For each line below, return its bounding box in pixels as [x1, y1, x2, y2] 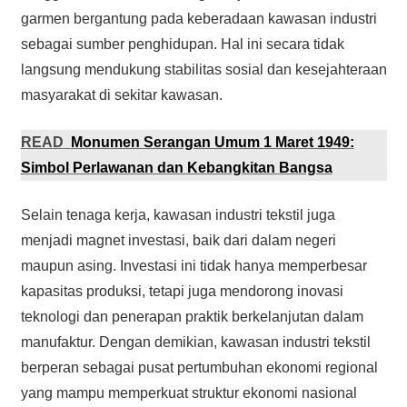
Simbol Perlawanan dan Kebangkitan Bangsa [20, 159, 333, 175]
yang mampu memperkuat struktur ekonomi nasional [20, 384, 357, 401]
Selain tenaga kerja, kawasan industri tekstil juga [20, 206, 335, 223]
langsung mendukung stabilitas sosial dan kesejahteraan [20, 61, 387, 77]
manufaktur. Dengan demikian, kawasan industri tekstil [20, 333, 371, 350]
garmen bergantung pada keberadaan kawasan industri [20, 10, 377, 26]
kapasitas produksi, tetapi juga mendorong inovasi [20, 283, 343, 299]
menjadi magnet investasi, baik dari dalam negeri [20, 232, 336, 248]
